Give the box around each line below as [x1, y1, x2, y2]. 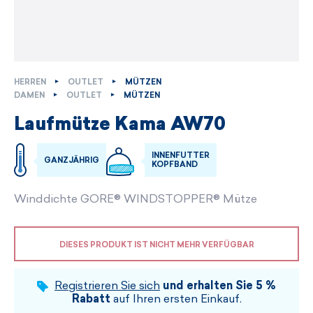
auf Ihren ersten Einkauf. [110, 292, 242, 306]
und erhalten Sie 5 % [163, 279, 276, 293]
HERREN [14, 78, 46, 87]
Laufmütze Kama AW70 [14, 116, 226, 135]
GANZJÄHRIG [44, 155, 99, 165]
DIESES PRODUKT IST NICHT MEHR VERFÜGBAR [59, 240, 254, 249]
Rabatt [71, 292, 110, 306]
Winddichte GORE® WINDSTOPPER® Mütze [14, 192, 257, 206]
